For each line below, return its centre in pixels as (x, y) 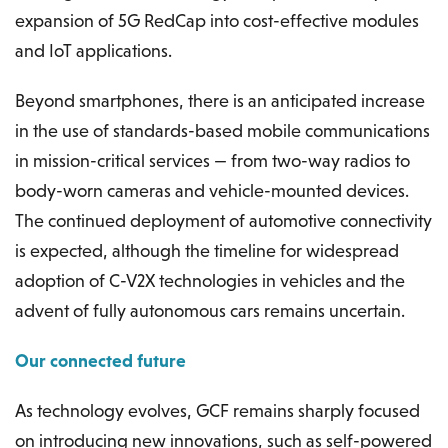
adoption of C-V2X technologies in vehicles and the (210, 280)
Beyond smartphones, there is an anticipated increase (220, 100)
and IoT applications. (93, 50)
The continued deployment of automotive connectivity (223, 220)
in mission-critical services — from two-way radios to (212, 160)
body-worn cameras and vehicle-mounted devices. (212, 190)
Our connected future (100, 360)
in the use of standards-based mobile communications (222, 130)
